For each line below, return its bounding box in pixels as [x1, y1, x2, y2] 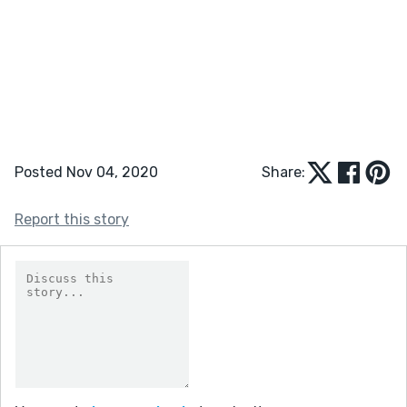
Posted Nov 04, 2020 [15, 163, 158, 181]
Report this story [15, 210, 129, 228]
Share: [262, 163, 305, 181]
